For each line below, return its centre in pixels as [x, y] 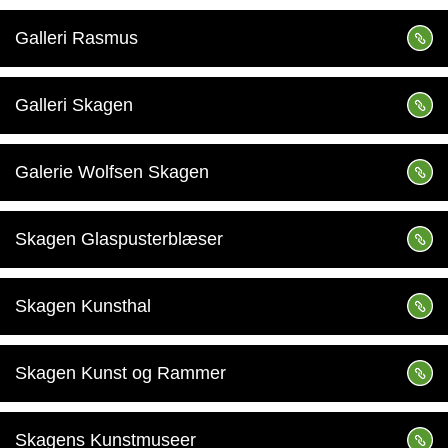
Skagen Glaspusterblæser [119, 239]
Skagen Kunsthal [83, 306]
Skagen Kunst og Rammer [120, 373]
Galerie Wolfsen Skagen [112, 172]
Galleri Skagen [74, 105]
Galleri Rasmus [76, 38]
